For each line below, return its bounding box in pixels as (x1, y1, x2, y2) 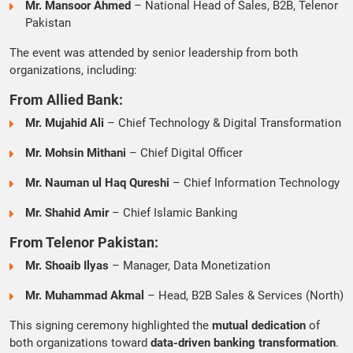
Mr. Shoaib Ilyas (25, 258, 109, 273)
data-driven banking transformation (150, 336, 336, 350)
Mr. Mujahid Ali (25, 116, 104, 130)
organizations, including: (9, 63, 137, 77)
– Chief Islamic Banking (109, 206, 237, 220)
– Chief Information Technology (169, 176, 340, 190)
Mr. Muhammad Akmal (25, 288, 144, 303)
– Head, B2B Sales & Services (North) (144, 288, 344, 303)
